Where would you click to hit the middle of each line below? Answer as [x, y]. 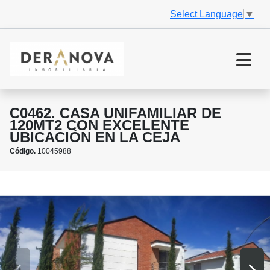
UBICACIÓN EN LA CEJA [95, 137]
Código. [23, 152]
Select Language [206, 14]
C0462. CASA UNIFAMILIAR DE [115, 113]
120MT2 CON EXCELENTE [99, 125]
